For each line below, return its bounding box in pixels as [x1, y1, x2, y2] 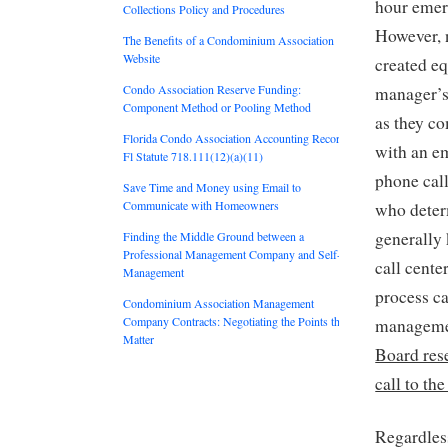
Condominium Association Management [123, 294, 314, 311]
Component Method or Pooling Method [123, 98, 311, 115]
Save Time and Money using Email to [123, 178, 301, 195]
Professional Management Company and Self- [123, 245, 341, 262]
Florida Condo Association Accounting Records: [123, 129, 354, 146]
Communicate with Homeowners [123, 196, 279, 213]
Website [123, 49, 160, 66]
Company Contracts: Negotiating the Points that [123, 312, 348, 329]
